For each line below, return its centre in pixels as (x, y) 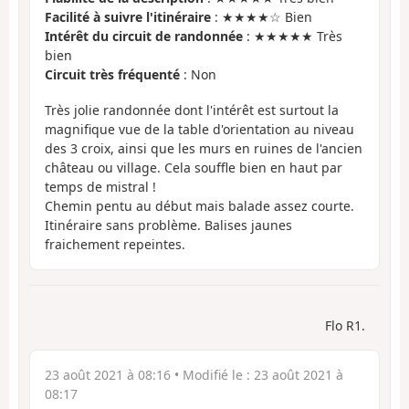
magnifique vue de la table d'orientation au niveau (199, 129)
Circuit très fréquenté (112, 75)
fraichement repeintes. (115, 244)
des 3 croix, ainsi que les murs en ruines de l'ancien (204, 148)
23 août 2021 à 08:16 (108, 375)
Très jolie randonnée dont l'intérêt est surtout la (192, 110)
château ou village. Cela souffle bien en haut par (194, 167)
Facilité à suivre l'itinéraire (128, 17)
